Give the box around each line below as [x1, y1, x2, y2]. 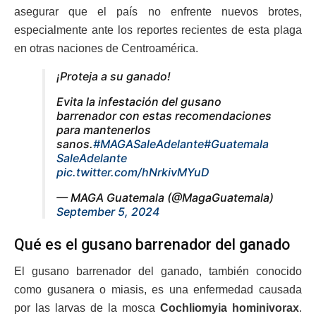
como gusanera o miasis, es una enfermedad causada [14, 284, 302, 296]
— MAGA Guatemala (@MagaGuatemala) [56, 190, 274, 205]
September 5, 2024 [56, 204, 159, 219]
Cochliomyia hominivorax [160, 302, 299, 315]
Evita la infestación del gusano [56, 94, 221, 109]
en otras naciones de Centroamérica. [14, 42, 198, 54]
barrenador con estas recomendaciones [56, 108, 272, 123]
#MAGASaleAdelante [93, 136, 204, 151]
